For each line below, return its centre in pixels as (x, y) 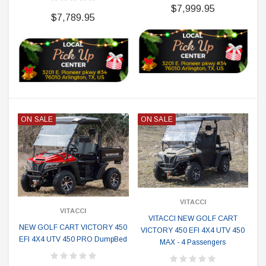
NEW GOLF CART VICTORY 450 (73, 227)
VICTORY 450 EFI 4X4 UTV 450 (193, 230)
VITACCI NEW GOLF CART (193, 218)
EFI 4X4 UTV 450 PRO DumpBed (73, 239)
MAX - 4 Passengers (193, 242)
